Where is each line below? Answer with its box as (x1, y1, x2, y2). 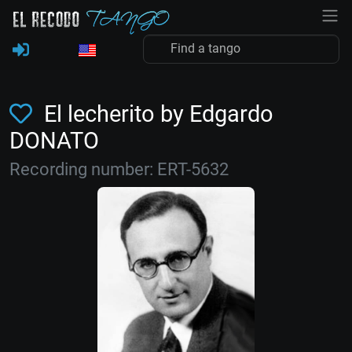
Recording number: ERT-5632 (9, 159, 229, 179)
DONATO (9, 127, 99, 154)
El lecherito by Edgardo (38, 101, 273, 127)
